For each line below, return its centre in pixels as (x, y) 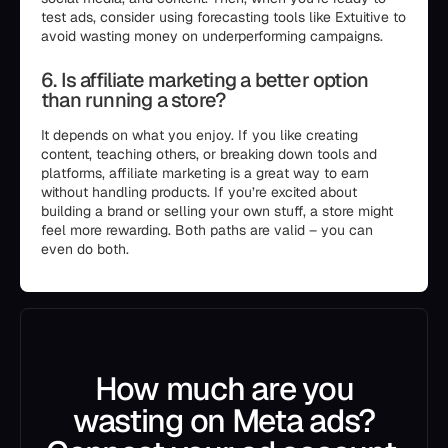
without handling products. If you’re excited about (199, 192)
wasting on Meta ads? (224, 420)
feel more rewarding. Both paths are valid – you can (207, 230)
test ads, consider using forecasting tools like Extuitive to (223, 17)
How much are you (224, 388)
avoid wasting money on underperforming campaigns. (212, 36)
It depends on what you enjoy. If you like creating (199, 135)
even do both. (85, 249)
